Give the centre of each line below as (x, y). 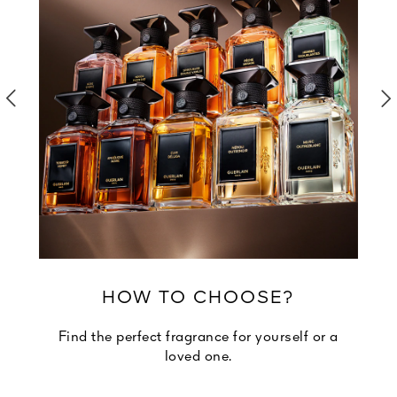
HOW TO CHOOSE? (198, 298)
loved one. (198, 357)
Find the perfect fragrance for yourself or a (198, 337)
